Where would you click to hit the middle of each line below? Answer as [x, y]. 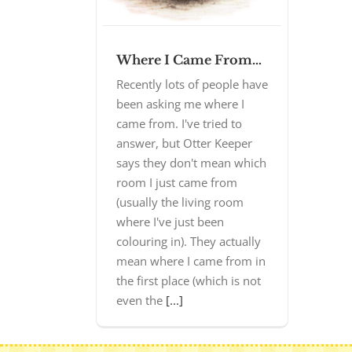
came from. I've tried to [179, 124]
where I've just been [170, 222]
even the [141, 301]
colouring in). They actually [189, 242]
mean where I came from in [191, 261]
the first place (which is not [189, 281]
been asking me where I [180, 104]
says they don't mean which [191, 163]
